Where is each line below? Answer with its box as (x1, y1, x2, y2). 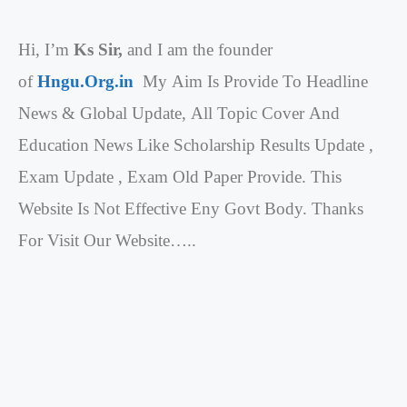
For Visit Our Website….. (18, 230, 196, 250)
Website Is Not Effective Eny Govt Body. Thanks (18, 198, 363, 218)
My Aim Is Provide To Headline (138, 71, 368, 91)
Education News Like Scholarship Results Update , (18, 134, 373, 154)
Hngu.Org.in (37, 71, 138, 91)
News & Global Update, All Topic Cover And (18, 103, 340, 123)
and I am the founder (123, 39, 273, 59)
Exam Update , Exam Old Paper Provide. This (18, 166, 342, 186)
